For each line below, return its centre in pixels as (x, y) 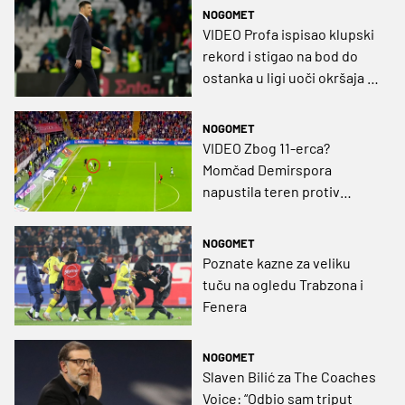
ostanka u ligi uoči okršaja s (288, 78)
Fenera (225, 306)
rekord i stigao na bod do (280, 56)
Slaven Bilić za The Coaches (289, 376)
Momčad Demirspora (267, 170)
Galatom (229, 99)
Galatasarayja (245, 213)
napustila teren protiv (271, 192)
